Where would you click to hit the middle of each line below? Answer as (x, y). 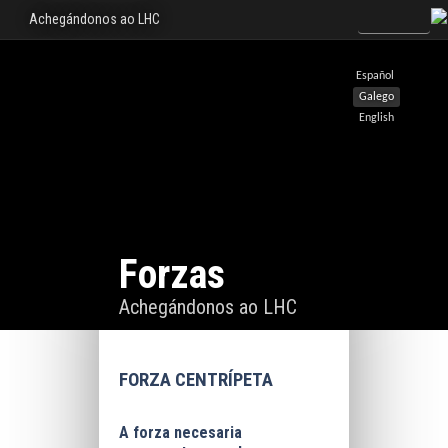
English (376, 118)
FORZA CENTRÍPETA (195, 380)
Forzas (171, 274)
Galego (376, 97)
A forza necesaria (180, 432)
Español (375, 76)
